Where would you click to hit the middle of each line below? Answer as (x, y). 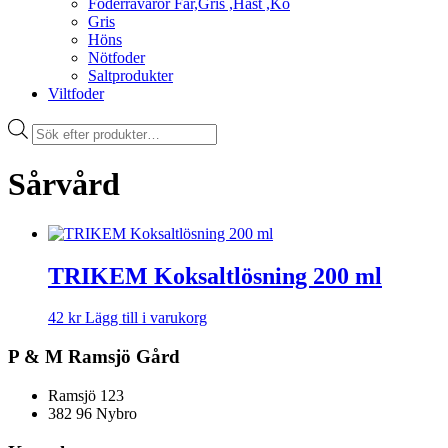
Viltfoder (76, 93)
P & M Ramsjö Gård (94, 357)
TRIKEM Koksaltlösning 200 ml (215, 275)
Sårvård (64, 184)
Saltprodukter (130, 75)
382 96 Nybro (92, 413)
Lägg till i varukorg (146, 318)
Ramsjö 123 (86, 395)
